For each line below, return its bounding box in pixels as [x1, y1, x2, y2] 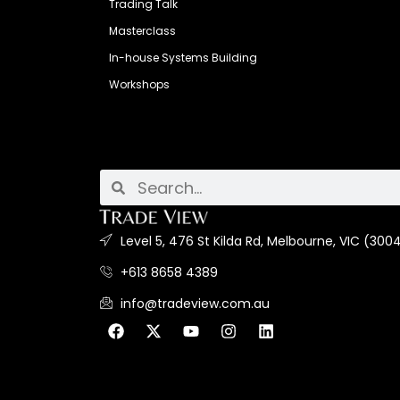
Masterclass [109, 23, 176, 38]
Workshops [109, 77, 170, 92]
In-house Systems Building [109, 50, 257, 65]
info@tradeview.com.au [120, 295, 270, 313]
